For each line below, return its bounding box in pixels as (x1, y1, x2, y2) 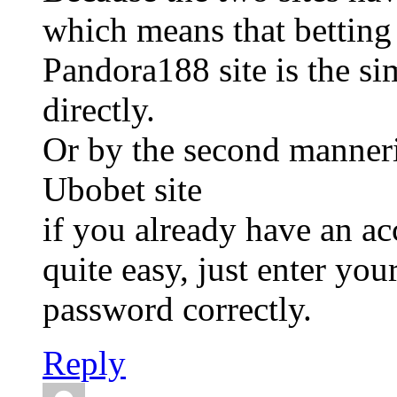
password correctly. (43, 290, 312, 329)
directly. (43, 90, 155, 129)
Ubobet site (43, 170, 202, 209)
